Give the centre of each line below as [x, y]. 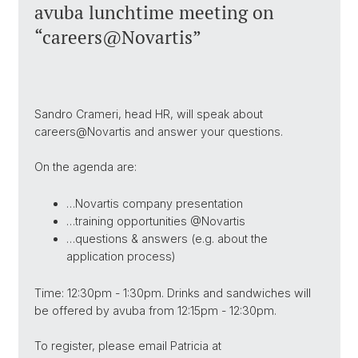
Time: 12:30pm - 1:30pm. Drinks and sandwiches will [173, 293]
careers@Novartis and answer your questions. [159, 131]
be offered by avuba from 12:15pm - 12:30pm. [155, 310]
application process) [121, 256]
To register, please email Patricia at [128, 346]
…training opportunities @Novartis [156, 221]
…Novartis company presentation [155, 203]
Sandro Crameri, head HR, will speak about [149, 114]
